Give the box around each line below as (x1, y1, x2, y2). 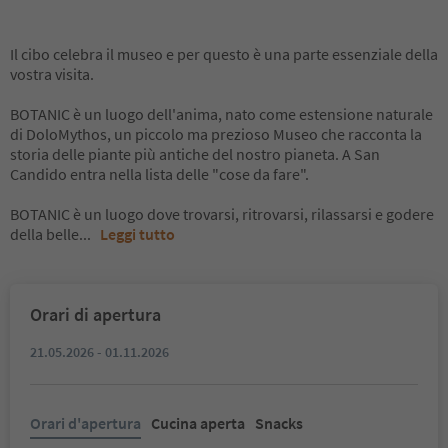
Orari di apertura (30, 303, 161, 326)
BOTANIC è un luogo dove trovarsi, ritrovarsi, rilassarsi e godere (10, 204, 434, 224)
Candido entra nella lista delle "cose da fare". (10, 164, 309, 184)
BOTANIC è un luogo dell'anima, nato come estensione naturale (10, 104, 433, 124)
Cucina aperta (151, 413, 245, 433)
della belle (10, 224, 79, 244)
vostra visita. (10, 64, 94, 84)
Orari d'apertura (30, 413, 141, 433)
